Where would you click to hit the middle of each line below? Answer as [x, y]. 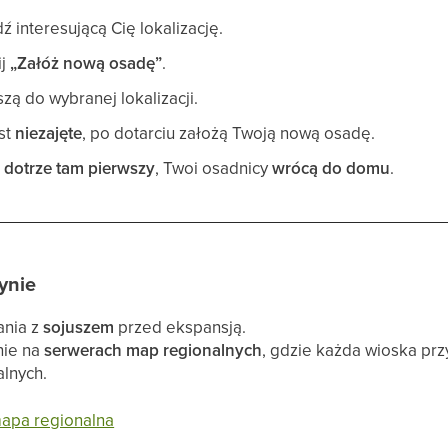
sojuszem [79, 326]
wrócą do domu [331, 167]
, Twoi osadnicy [214, 167]
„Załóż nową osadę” [86, 62]
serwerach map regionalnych [153, 349]
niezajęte [49, 132]
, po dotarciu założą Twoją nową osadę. [229, 132]
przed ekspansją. [180, 326]
